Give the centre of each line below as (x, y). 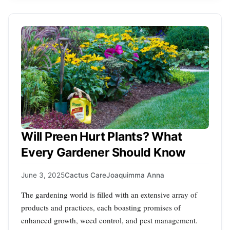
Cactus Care (85, 175)
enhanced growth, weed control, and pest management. (109, 221)
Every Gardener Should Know (103, 152)
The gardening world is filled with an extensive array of (109, 195)
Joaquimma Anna (135, 175)
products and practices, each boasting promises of (101, 208)
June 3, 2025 (43, 175)
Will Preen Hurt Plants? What (102, 136)
